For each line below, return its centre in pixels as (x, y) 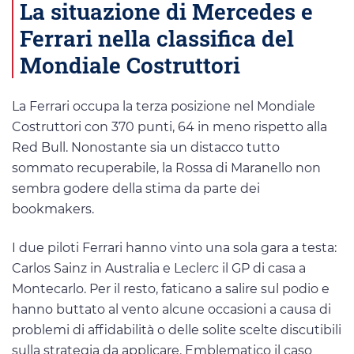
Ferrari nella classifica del (157, 38)
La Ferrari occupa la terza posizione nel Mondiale (164, 106)
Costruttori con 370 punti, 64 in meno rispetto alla (169, 126)
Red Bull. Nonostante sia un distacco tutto (146, 147)
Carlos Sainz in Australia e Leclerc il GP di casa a (159, 268)
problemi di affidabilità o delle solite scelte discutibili (177, 330)
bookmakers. (53, 209)
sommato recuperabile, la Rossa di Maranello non (166, 168)
